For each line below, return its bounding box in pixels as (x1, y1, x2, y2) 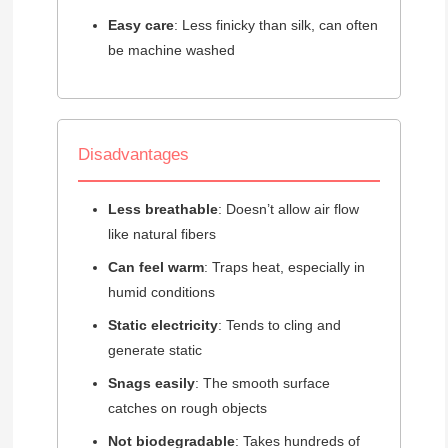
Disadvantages (77, 145, 189, 165)
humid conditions (107, 284, 215, 301)
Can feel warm (107, 259, 204, 276)
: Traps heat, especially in (203, 259, 365, 276)
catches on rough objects (107, 400, 267, 417)
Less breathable (107, 201, 218, 218)
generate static (107, 342, 202, 359)
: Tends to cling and (217, 317, 341, 334)
